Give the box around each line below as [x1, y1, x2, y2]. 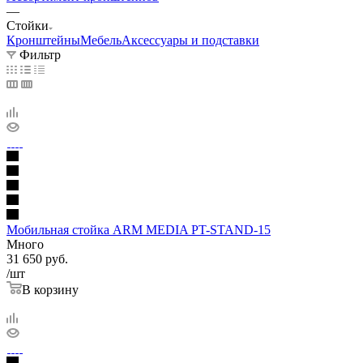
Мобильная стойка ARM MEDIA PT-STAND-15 [6, 222, 271, 237]
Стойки [6, 18, 49, 32]
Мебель [80, 32, 122, 47]
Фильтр [19, 47, 61, 62]
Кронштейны [6, 32, 80, 47]
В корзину [22, 282, 79, 297]
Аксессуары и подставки [122, 32, 259, 47]
